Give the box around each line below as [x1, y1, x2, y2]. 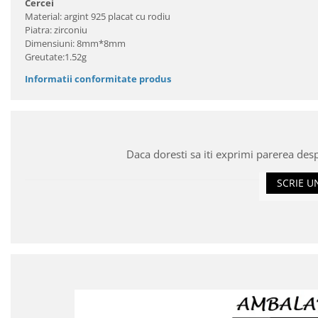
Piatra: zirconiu [25, 23, 87, 36]
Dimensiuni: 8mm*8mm [25, 36, 126, 50]
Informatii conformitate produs [25, 72, 171, 85]
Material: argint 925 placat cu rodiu [25, 9, 170, 23]
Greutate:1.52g [25, 50, 87, 63]
